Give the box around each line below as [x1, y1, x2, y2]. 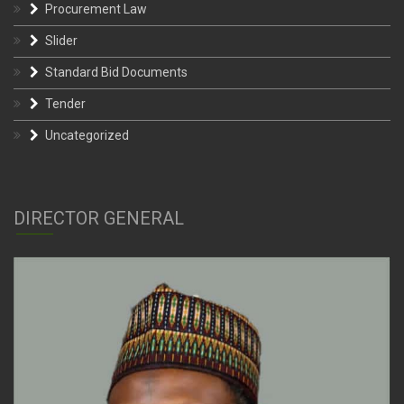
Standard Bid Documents [45, 65, 188, 80]
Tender [45, 96, 86, 112]
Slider [45, 33, 78, 49]
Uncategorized [45, 128, 129, 143]
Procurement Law [45, 2, 147, 17]
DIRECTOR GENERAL [14, 207, 184, 230]
